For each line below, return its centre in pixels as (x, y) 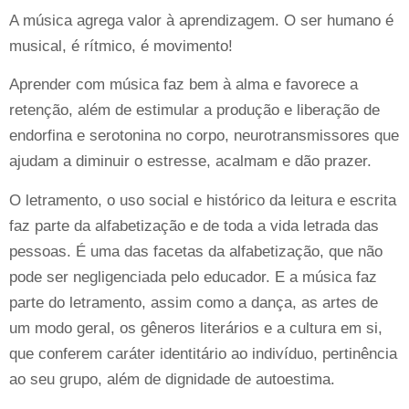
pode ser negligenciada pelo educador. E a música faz (193, 277)
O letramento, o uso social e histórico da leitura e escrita (203, 200)
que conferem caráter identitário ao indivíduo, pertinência (203, 353)
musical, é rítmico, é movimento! (121, 47)
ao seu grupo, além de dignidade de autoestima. (172, 379)
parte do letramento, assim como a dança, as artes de (194, 302)
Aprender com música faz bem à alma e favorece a (184, 85)
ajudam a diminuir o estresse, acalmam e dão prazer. (190, 162)
